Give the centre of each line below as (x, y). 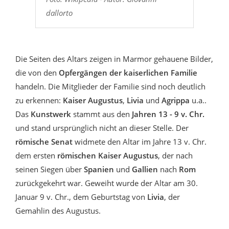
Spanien (99, 169)
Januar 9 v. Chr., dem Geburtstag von (80, 197)
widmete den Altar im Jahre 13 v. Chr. (140, 142)
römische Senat (44, 142)
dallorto (59, 13)
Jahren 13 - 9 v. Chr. (167, 114)
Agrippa (175, 100)
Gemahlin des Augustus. (58, 211)
